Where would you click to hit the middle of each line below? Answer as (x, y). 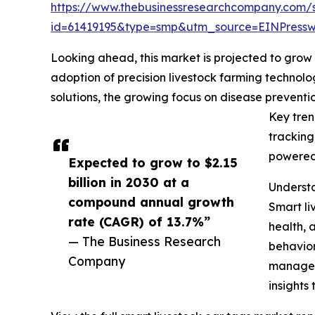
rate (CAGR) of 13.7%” (139, 222)
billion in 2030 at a (129, 182)
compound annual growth (151, 202)
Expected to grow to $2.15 (153, 163)
